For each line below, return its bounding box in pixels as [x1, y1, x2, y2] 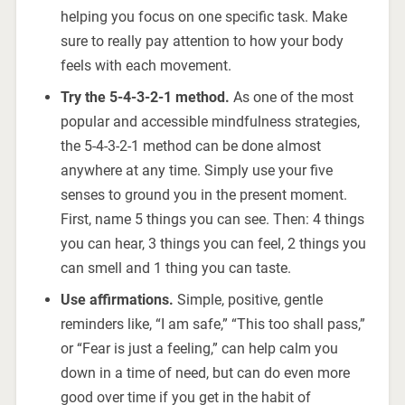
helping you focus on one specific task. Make [60, 8, 347, 26]
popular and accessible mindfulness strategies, [60, 113, 360, 131]
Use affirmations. [60, 291, 174, 309]
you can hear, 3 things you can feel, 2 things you [60, 235, 366, 253]
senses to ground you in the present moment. [60, 186, 347, 204]
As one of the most [232, 89, 353, 107]
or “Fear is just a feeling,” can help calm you [60, 340, 338, 358]
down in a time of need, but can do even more [60, 364, 350, 382]
